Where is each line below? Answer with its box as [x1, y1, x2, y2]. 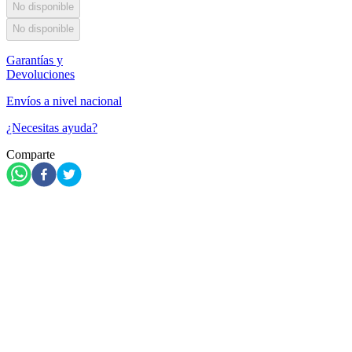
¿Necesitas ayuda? [6, 120, 97, 134]
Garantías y [6, 53, 63, 67]
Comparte [6, 147, 55, 161]
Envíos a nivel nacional [6, 93, 122, 108]
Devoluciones [6, 67, 75, 81]
